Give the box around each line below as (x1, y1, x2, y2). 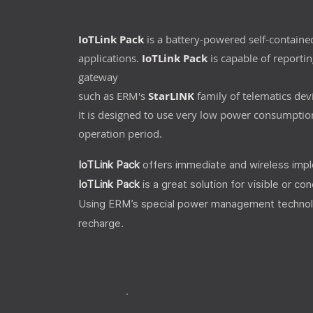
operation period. (78, 126, 162, 140)
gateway (78, 70, 118, 84)
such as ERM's (78, 89, 148, 103)
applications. (78, 51, 142, 65)
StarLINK (148, 89, 197, 103)
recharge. (78, 217, 124, 230)
